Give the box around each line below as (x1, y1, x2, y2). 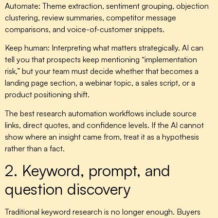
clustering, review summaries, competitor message (5, 13, 176, 22)
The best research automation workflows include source (5, 108, 197, 118)
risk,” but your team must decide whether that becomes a (5, 66, 199, 76)
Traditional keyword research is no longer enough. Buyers (5, 207, 200, 217)
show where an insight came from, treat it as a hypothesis (5, 131, 199, 142)
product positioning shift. (5, 90, 90, 100)
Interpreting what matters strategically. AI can (50, 43, 203, 53)
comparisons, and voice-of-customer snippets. (5, 24, 164, 34)
